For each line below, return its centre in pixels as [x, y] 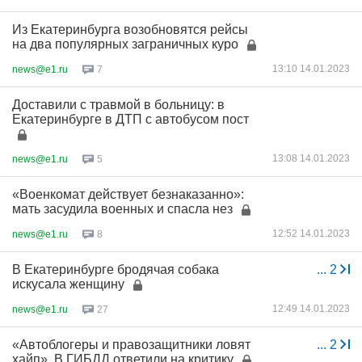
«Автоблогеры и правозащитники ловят [131, 345]
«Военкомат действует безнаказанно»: [128, 194]
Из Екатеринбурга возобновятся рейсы [130, 29]
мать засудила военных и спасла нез [122, 209]
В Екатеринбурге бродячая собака [116, 269]
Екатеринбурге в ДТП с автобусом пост [130, 119]
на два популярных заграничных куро [125, 44]
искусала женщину [68, 284]
